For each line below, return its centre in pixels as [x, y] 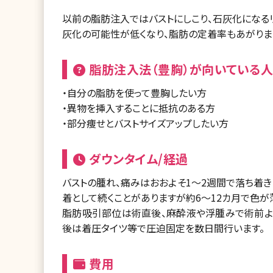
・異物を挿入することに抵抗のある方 [139, 108]
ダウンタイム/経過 [137, 159]
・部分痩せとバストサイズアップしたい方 [145, 123]
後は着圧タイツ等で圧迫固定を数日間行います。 [163, 228]
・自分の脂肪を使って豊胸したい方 [134, 93]
